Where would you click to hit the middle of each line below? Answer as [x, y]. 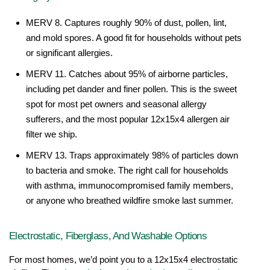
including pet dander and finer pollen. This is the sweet [131, 89]
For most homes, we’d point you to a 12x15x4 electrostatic [124, 260]
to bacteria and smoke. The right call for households [127, 171]
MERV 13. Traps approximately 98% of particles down [132, 156]
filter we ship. [52, 135]
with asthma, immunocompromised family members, [130, 186]
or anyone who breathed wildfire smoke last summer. [130, 201]
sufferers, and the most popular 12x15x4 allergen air [128, 120]
